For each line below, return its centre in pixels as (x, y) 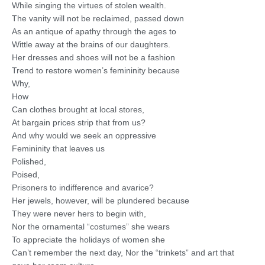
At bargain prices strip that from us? (79, 122)
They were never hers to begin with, (79, 214)
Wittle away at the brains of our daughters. (91, 44)
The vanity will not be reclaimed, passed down (98, 18)
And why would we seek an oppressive (84, 135)
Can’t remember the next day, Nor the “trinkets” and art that (123, 253)
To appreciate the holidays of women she (88, 240)
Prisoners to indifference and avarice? (83, 188)
